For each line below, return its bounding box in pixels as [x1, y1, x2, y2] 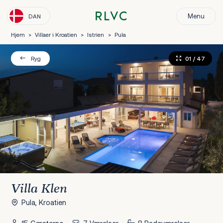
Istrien [87, 31, 105, 38]
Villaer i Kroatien [34, 31, 77, 38]
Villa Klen [10, 182, 67, 196]
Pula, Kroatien [21, 198, 66, 207]
